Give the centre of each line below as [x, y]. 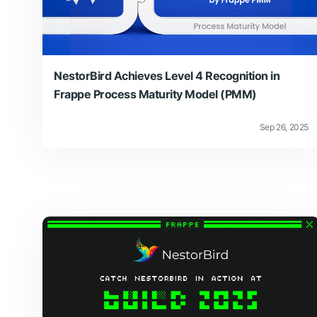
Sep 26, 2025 [284, 127]
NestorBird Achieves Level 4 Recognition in [167, 75]
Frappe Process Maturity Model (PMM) [155, 94]
